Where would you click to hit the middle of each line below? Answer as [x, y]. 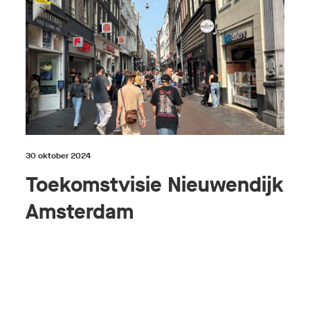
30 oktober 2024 [58, 155]
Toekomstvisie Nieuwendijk [155, 184]
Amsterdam [80, 211]
